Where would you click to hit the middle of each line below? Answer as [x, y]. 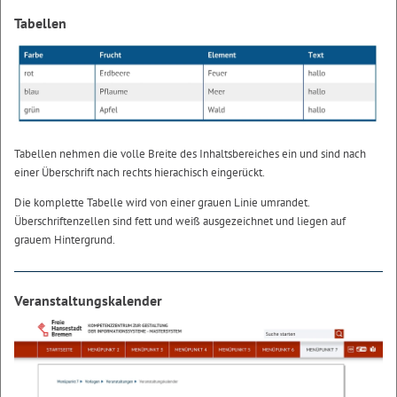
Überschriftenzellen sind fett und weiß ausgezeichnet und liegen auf [180, 222]
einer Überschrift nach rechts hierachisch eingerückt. [140, 173]
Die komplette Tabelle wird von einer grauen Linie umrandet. [162, 203]
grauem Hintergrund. [65, 240]
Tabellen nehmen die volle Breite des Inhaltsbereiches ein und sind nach [190, 154]
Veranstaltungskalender [88, 301]
